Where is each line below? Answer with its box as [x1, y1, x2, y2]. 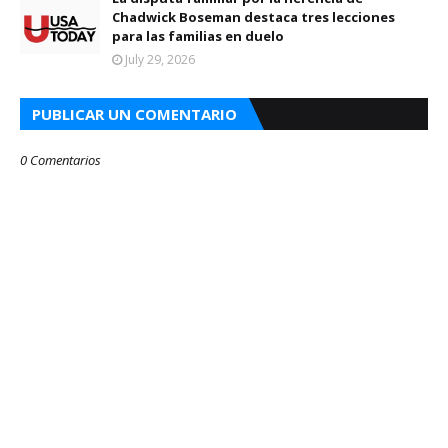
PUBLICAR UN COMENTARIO [32, 104, 237, 124]
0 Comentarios [20, 151, 101, 169]
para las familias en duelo [112, 27, 284, 45]
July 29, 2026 [125, 51, 195, 68]
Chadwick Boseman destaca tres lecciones [112, 8, 395, 26]
